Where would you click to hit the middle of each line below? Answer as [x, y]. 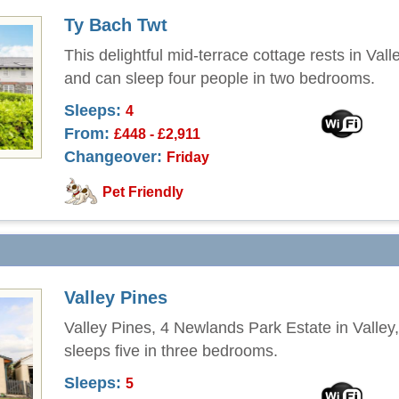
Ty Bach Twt [116, 25]
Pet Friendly [143, 192]
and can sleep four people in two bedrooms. [220, 78]
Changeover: [113, 157]
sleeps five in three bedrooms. [171, 351]
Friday [188, 157]
